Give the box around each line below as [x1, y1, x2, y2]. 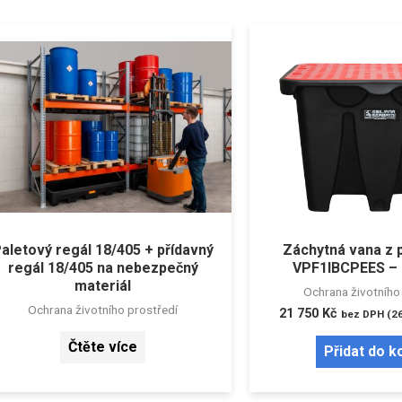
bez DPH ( [341, 308, 392, 321]
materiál [74, 277, 132, 295]
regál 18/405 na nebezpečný [7, 259, 198, 277]
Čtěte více [68, 338, 138, 356]
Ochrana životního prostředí [28, 302, 179, 318]
